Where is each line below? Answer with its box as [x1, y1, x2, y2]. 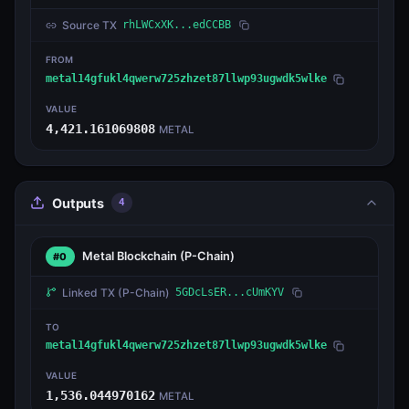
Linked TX [62, 285, 118, 299]
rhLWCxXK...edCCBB [122, 18, 231, 32]
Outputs [52, 194, 104, 211]
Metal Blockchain [81, 249, 180, 264]
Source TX [62, 18, 117, 33]
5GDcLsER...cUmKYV [175, 285, 284, 299]
